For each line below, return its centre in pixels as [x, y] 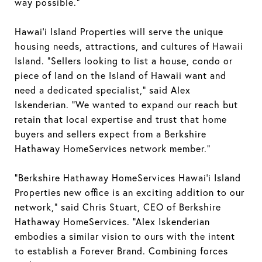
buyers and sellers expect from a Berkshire [111, 134]
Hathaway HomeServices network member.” [113, 149]
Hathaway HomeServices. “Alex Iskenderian [112, 222]
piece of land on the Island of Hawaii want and [120, 75]
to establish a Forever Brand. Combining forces [121, 251]
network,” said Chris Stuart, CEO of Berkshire [118, 207]
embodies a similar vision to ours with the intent [125, 236]
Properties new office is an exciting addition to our [130, 192]
